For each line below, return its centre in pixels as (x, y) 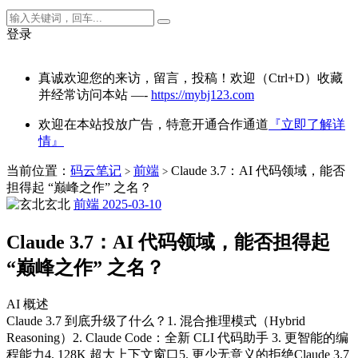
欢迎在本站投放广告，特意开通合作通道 (153, 124)
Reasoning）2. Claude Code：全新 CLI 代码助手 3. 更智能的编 (177, 337)
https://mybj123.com (203, 95)
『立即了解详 (307, 124)
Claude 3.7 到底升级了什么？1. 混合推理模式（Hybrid (156, 320)
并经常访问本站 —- (95, 95)
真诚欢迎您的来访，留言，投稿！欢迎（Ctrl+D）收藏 (191, 78)
